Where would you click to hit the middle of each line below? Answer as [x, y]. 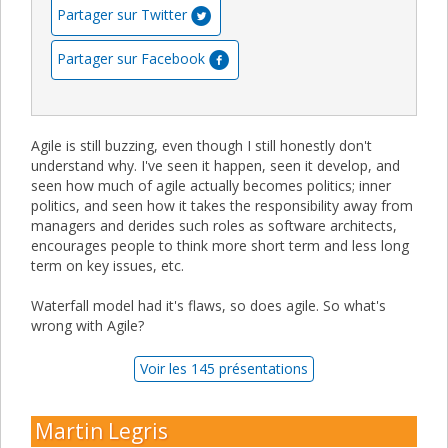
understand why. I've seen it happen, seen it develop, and [215, 165]
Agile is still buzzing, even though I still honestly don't [201, 145]
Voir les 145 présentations [224, 368]
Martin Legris [101, 430]
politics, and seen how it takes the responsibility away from [222, 205]
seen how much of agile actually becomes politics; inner [211, 185]
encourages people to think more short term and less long [220, 245]
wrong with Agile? [87, 325]
